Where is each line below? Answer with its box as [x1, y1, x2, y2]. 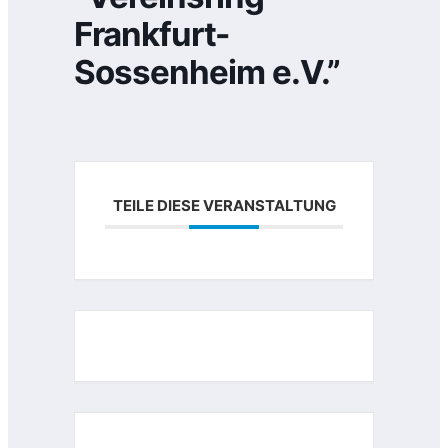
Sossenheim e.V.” [74, 51, 340, 92]
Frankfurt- [74, 13, 229, 54]
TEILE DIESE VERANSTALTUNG [112, 195, 336, 215]
